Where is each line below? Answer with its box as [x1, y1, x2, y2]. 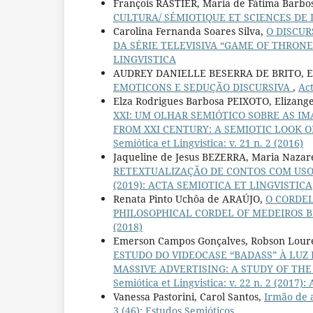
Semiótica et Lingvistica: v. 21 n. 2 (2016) [113, 136, 303, 150]
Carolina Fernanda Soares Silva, [113, 24, 266, 38]
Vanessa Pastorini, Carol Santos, [113, 289, 264, 303]
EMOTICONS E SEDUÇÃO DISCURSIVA [113, 80, 293, 94]
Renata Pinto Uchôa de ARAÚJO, [113, 191, 265, 205]
